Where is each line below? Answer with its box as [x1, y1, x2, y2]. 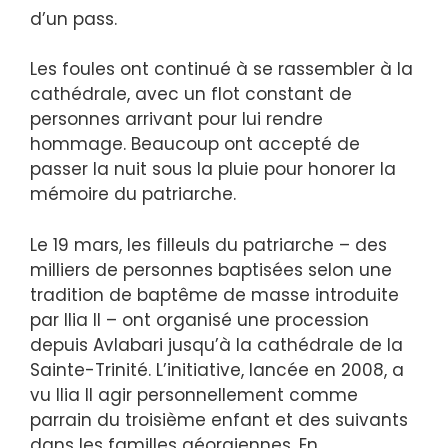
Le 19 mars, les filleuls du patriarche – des [30, 232, 387, 257]
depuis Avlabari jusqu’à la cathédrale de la [30, 332, 403, 357]
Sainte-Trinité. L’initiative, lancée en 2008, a [30, 357, 404, 382]
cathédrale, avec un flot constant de [30, 82, 352, 107]
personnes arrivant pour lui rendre [30, 107, 323, 132]
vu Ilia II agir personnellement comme [30, 382, 358, 407]
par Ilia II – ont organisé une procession [30, 307, 369, 332]
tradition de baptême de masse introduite [30, 282, 399, 307]
